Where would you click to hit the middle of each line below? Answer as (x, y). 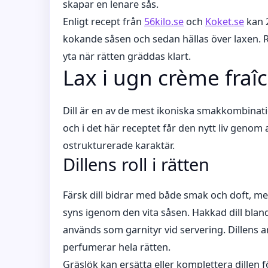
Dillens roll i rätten (136, 164)
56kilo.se (164, 22)
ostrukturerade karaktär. (119, 145)
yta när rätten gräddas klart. (127, 56)
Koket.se (225, 22)
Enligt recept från (103, 22)
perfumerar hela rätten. (117, 247)
